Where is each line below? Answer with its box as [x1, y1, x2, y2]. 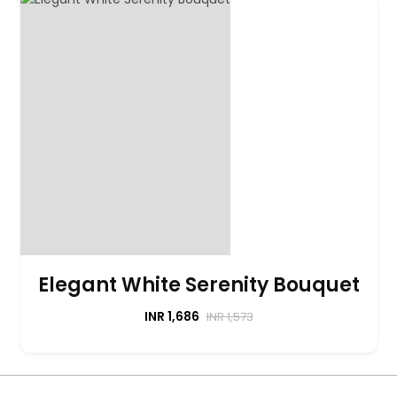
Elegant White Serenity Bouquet [37, 270, 360, 299]
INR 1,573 [206, 307, 253, 325]
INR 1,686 [144, 307, 202, 325]
